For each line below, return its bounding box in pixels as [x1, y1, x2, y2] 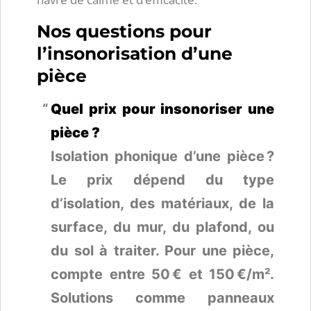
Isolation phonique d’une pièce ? [51, 147, 274, 165]
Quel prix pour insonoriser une [51, 100, 274, 117]
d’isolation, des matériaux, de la [51, 194, 274, 212]
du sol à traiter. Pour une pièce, [51, 242, 274, 259]
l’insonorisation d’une [37, 42, 233, 64]
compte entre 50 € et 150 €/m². [51, 265, 274, 283]
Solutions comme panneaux [51, 289, 274, 306]
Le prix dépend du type [51, 171, 274, 188]
